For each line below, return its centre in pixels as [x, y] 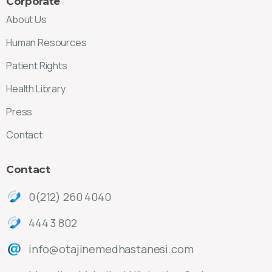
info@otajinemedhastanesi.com [111, 249]
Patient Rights [37, 65]
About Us [26, 19]
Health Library [36, 88]
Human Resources [46, 42]
